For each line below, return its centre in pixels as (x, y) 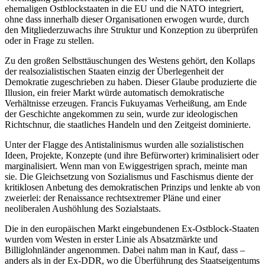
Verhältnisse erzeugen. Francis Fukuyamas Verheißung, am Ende (126, 103)
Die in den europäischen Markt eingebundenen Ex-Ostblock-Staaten (132, 228)
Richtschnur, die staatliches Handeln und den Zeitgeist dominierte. (128, 124)
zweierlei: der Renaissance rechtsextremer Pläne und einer (113, 198)
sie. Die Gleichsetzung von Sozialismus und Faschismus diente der (129, 176)
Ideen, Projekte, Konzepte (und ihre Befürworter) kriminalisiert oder (132, 155)
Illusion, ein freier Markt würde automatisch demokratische (114, 92)
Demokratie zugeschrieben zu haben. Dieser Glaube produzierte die (131, 82)
